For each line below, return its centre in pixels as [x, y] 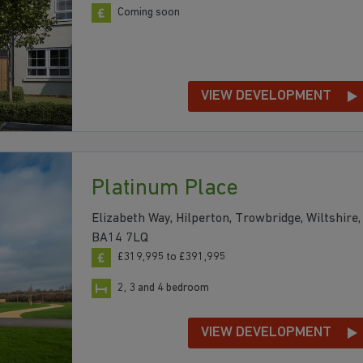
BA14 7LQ [120, 238]
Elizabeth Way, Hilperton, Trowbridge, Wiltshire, [226, 218]
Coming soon [149, 12]
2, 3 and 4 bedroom [163, 288]
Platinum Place [165, 188]
